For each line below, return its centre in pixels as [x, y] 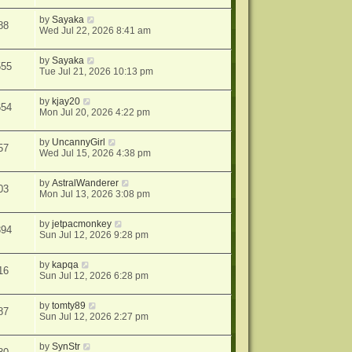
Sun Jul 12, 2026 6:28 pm [94, 276]
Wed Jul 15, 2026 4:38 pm [95, 154]
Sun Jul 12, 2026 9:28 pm [94, 235]
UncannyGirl [79, 143]
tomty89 [69, 306]
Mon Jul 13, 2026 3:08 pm [95, 194]
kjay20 [66, 102]
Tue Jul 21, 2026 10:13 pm [97, 72]
